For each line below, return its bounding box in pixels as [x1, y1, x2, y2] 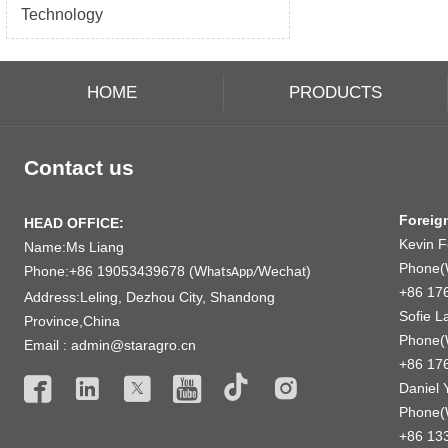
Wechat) [257, 262, 311, 279]
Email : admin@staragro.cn [23, 336, 196, 353]
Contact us [23, 155, 134, 179]
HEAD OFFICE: [23, 214, 124, 231]
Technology [20, 5, 103, 23]
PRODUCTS [289, 83, 382, 103]
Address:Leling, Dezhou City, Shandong [23, 288, 275, 305]
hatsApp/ [206, 264, 258, 280]
